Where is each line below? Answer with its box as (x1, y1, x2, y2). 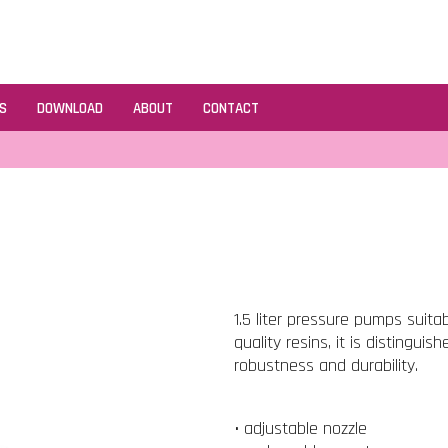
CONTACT (203, 99, 259, 118)
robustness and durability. (234, 354, 419, 377)
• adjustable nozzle (234, 417, 368, 440)
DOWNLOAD (37, 99, 103, 118)
